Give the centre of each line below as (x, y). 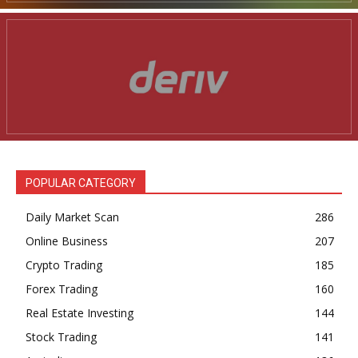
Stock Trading (61, 337)
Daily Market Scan (72, 217)
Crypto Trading (64, 265)
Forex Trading (62, 289)
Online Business (67, 241)
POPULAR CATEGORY (81, 183)
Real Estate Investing (80, 313)
